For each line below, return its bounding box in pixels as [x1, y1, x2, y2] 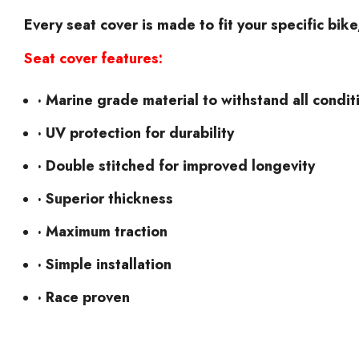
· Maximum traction [38, 220, 167, 242]
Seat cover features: [24, 47, 163, 69]
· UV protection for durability [38, 122, 234, 143]
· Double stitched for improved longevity [38, 155, 315, 176]
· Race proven [38, 286, 130, 308]
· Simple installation [38, 253, 171, 275]
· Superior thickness [38, 188, 173, 209]
